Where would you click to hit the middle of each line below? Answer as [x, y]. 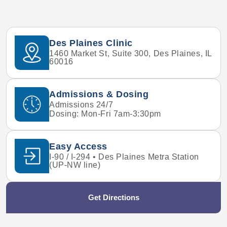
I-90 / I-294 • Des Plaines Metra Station [124, 157]
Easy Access [78, 147]
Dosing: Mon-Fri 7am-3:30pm [105, 114]
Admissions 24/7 [81, 104]
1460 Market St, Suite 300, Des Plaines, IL [130, 54]
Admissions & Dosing [99, 94]
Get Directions [113, 198]
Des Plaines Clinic [91, 43]
